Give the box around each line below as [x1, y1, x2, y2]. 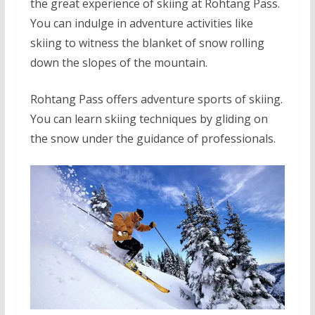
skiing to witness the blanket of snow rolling [30, 35, 264, 51]
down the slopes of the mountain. [30, 55, 207, 71]
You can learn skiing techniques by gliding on [30, 111, 268, 127]
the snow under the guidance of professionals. [30, 131, 276, 147]
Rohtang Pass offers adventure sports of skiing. [30, 91, 283, 108]
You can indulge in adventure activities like [30, 15, 253, 32]
